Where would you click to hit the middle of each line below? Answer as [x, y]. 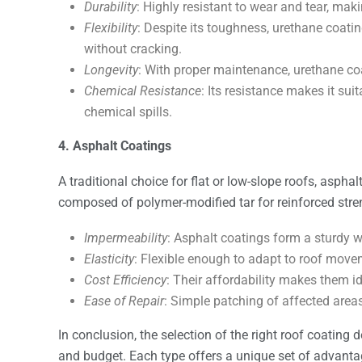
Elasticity [109, 259]
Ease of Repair [124, 301]
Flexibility [111, 27]
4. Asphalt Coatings [115, 145]
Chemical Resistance [143, 90]
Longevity [111, 69]
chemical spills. [128, 112]
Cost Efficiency [125, 280]
